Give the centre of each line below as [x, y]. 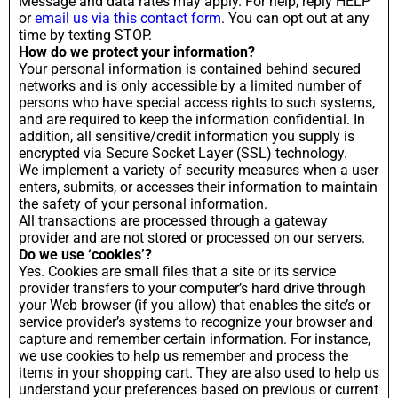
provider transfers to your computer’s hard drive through [192, 288]
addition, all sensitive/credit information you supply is [187, 136]
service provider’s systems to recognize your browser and [196, 322]
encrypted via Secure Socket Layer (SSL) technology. [183, 153]
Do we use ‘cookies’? [85, 254]
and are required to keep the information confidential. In [192, 119]
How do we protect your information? [137, 52]
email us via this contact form [128, 18]
